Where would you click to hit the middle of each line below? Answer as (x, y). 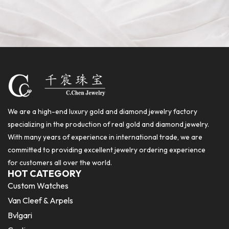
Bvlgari (20, 215)
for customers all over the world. (60, 162)
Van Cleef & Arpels (40, 200)
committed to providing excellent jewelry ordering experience (107, 150)
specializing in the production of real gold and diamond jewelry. (108, 124)
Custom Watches (38, 185)
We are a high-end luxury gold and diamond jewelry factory (102, 111)
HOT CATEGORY (45, 173)
